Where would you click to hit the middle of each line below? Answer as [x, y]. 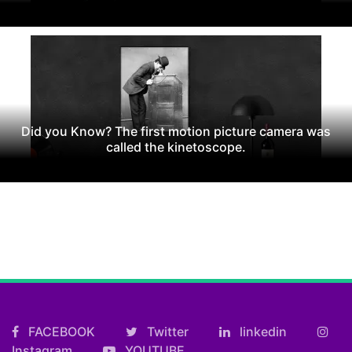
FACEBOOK [60, 331]
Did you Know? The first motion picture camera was [176, 131]
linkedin [262, 331]
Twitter [166, 331]
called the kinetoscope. [176, 147]
